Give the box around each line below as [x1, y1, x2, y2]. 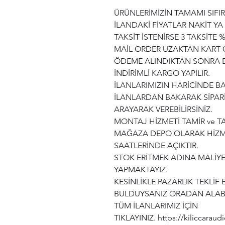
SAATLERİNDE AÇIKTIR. [114, 141, 198, 151]
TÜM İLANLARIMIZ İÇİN [114, 201, 198, 211]
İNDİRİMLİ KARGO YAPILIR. [114, 68, 210, 78]
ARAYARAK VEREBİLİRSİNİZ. [114, 104, 212, 115]
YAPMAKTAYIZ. [114, 165, 168, 175]
